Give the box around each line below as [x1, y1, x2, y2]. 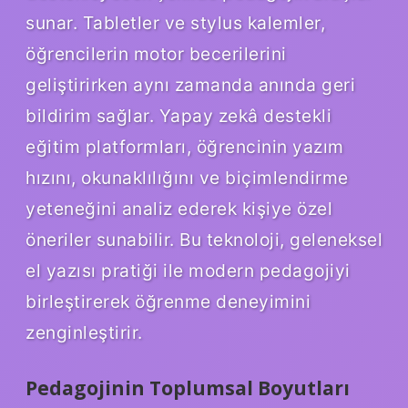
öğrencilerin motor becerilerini [25, 43, 287, 66]
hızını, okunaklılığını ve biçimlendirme [25, 167, 349, 189]
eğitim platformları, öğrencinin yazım [25, 136, 344, 158]
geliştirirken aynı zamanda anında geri [25, 74, 355, 97]
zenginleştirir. [25, 321, 143, 344]
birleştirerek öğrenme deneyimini [25, 291, 311, 313]
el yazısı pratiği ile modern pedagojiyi [25, 260, 351, 282]
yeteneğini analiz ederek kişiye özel [25, 198, 332, 220]
